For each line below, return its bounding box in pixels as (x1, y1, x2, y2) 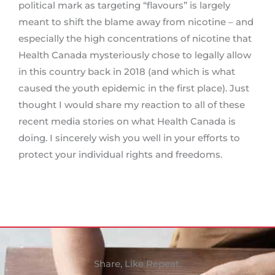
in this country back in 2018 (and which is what (18, 66, 235, 78)
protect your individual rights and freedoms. (18, 149, 222, 161)
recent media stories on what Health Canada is (18, 116, 236, 128)
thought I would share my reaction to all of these (18, 99, 245, 111)
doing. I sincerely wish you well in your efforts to (18, 133, 240, 144)
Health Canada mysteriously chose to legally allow (18, 50, 251, 61)
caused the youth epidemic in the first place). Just (18, 83, 249, 95)
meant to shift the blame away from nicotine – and (18, 17, 254, 28)
